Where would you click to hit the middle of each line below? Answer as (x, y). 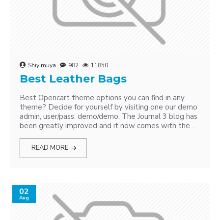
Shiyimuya (42, 65)
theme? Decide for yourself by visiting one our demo (109, 107)
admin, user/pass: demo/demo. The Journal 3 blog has (109, 116)
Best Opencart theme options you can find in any (102, 98)
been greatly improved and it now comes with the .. (107, 126)
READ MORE (50, 148)
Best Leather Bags (73, 79)
